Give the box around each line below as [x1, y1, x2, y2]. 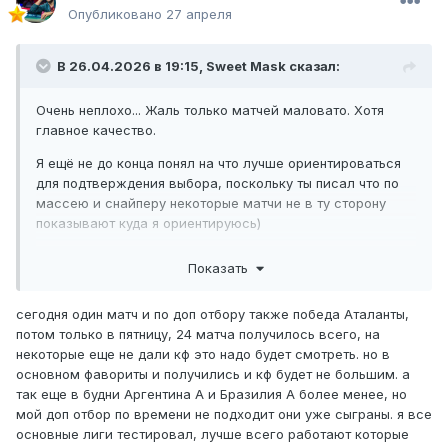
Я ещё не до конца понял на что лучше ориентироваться [36, 155, 401, 172]
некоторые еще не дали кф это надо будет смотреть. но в [16, 345, 390, 362]
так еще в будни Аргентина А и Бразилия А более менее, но [16, 385, 407, 402]
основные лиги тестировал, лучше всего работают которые [16, 425, 409, 442]
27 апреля [166, 6, 232, 23]
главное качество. [36, 122, 156, 139]
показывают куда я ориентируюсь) [36, 215, 261, 232]
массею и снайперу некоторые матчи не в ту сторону [36, 195, 386, 212]
